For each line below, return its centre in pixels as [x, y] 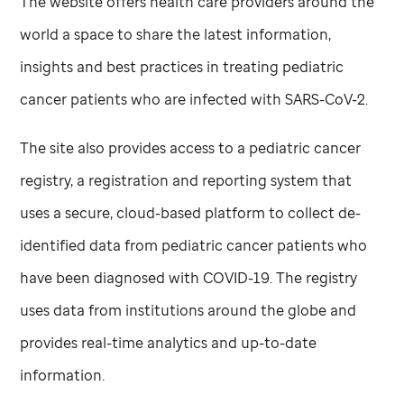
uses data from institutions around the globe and [188, 310]
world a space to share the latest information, [176, 34]
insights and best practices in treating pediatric [182, 66]
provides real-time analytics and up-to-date [169, 342]
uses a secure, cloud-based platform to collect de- [191, 212]
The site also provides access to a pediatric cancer [191, 147]
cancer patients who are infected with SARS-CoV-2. [194, 99]
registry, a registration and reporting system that [186, 180]
